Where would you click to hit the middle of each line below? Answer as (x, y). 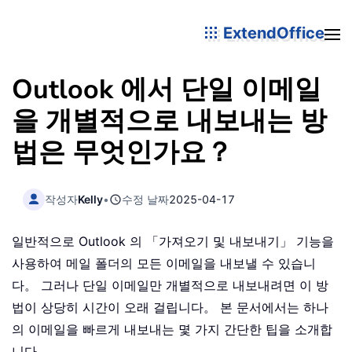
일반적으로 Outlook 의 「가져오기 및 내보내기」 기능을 (173, 242)
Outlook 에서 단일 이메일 (167, 90)
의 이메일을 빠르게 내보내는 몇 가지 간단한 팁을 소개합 (172, 330)
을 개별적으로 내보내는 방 (169, 121)
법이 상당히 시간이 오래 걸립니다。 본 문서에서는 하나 (170, 308)
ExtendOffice (272, 33)
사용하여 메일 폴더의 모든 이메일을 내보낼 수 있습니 (164, 264)
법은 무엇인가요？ (122, 152)
